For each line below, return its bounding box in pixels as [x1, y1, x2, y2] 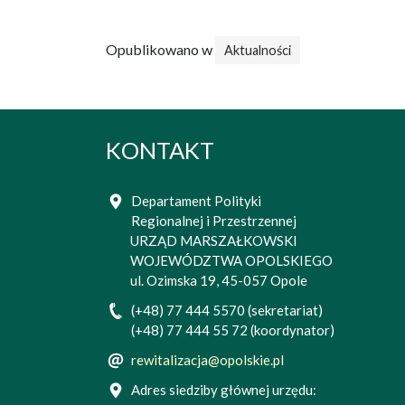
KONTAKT [106, 137, 214, 165]
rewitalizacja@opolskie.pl [131, 352, 284, 369]
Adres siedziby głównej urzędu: [131, 381, 316, 399]
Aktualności [224, 42, 291, 59]
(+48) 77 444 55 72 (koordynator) [131, 322, 334, 339]
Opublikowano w [106, 41, 215, 59]
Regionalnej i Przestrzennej [131, 212, 297, 230]
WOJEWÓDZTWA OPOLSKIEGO [130, 252, 333, 269]
